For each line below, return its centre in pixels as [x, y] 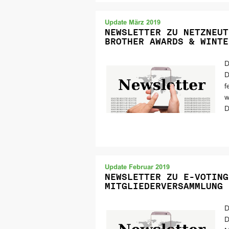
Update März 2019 [133, 23]
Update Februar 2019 [137, 168]
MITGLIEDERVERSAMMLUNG [164, 186]
